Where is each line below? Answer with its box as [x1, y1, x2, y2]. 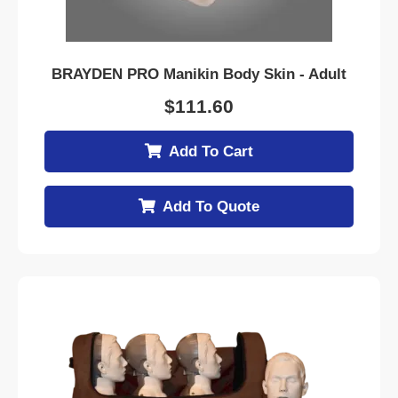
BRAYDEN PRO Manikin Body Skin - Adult [52, 66, 346, 83]
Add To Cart [169, 143, 253, 160]
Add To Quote [163, 198, 259, 215]
